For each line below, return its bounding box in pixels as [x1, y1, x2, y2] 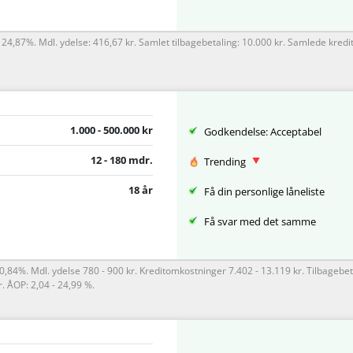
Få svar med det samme [204, 214, 316, 229]
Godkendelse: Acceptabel [204, 124, 321, 139]
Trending [204, 154, 248, 169]
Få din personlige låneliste [204, 184, 325, 199]
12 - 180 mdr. [91, 153, 153, 168]
